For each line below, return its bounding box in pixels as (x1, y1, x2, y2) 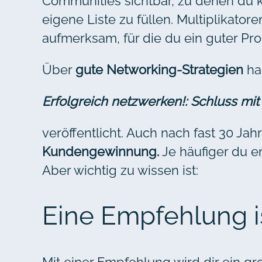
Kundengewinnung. (42, 143, 159, 159)
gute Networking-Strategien (75, 61, 243, 77)
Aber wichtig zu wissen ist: (42, 162, 198, 178)
